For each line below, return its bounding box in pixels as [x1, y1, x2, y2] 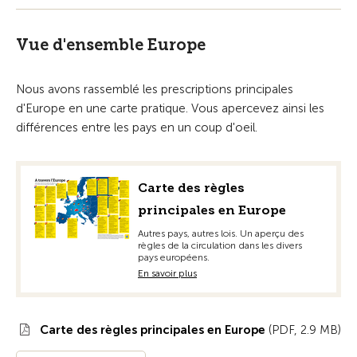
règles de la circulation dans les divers [138, 240, 302, 251]
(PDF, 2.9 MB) [265, 323, 341, 337]
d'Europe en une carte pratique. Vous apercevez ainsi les [16, 101, 324, 116]
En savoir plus [138, 268, 197, 279]
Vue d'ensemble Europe [16, 35, 206, 54]
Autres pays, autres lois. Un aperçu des [138, 228, 304, 239]
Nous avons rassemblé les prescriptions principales [16, 82, 293, 96]
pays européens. [138, 252, 210, 263]
